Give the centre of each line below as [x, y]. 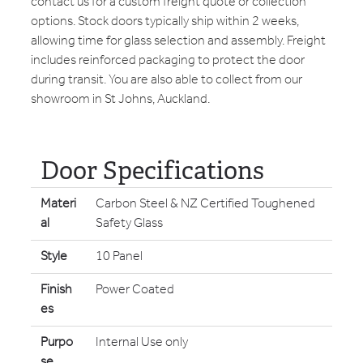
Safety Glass [129, 223]
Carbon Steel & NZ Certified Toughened [205, 203]
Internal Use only [142, 342]
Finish [56, 289]
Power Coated [135, 289]
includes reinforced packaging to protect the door [168, 60]
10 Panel [119, 256]
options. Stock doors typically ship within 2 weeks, [165, 21]
